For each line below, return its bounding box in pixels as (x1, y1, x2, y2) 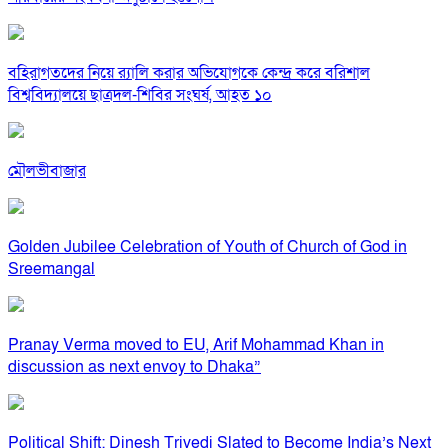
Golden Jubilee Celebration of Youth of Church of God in (8, 236, 407, 259)
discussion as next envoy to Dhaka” (8, 356, 261, 379)
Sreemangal (8, 258, 95, 281)
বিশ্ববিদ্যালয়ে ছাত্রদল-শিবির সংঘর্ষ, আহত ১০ (8, 84, 272, 107)
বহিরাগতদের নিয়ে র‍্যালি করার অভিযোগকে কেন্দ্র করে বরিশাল (8, 62, 370, 85)
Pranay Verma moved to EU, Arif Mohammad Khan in (8, 334, 384, 357)
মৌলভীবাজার (8, 160, 86, 183)
